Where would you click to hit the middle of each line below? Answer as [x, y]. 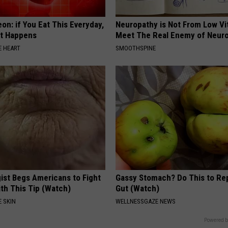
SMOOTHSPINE [136, 48]
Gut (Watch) [138, 189]
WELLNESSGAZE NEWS [146, 202]
